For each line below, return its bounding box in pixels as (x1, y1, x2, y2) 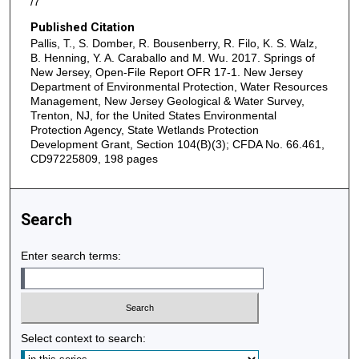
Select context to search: (21, 331, 147, 345)
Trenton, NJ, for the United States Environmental (30, 108, 276, 122)
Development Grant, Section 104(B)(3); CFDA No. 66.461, (30, 137, 325, 151)
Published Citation (30, 19, 135, 34)
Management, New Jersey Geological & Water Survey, (30, 94, 305, 107)
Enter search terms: (21, 249, 122, 263)
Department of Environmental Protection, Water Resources (30, 79, 328, 93)
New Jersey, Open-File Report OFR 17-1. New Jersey (30, 65, 303, 79)
